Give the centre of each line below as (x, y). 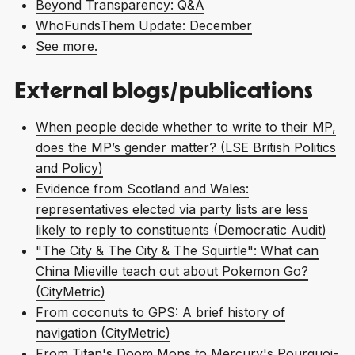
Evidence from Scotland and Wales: (142, 188)
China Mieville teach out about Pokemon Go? (172, 271)
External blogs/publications (163, 92)
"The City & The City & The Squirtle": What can (177, 250)
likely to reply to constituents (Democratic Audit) (181, 229)
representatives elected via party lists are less (172, 209)
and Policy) (69, 168)
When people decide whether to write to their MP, (185, 126)
